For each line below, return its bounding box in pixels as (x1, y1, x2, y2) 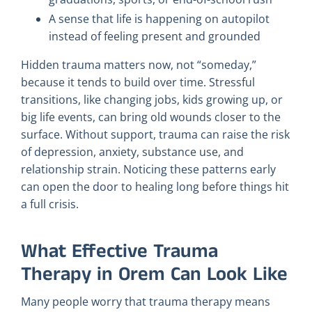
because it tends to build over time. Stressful (21, 74, 255, 90)
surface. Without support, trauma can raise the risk (21, 126, 290, 142)
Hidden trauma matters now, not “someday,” (21, 56, 256, 72)
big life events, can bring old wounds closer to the (21, 109, 281, 125)
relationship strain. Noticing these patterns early (21, 161, 276, 177)
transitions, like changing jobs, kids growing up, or (21, 91, 283, 107)
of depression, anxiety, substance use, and (21, 143, 244, 159)
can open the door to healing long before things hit (21, 178, 289, 194)
